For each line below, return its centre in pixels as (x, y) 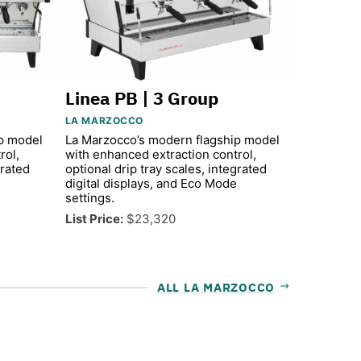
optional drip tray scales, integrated (166, 168)
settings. (89, 197)
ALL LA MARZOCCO (216, 287)
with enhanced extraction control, (160, 154)
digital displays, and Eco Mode (151, 183)
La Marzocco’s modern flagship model (172, 139)
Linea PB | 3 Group (141, 98)
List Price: (94, 218)
